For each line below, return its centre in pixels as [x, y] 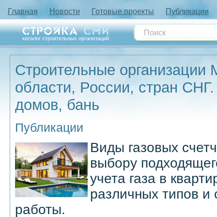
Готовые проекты [123, 11]
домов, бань [57, 105]
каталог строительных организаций [65, 38]
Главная [23, 11]
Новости [65, 11]
